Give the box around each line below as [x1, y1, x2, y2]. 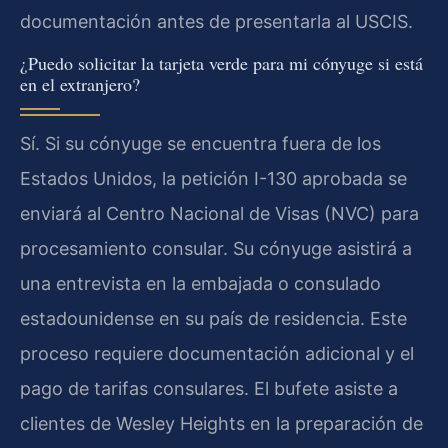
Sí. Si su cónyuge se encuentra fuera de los [20, 133, 381, 155]
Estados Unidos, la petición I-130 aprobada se [20, 168, 407, 190]
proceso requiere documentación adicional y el [20, 343, 414, 365]
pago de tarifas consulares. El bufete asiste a [20, 378, 398, 400]
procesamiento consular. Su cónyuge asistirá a [20, 238, 412, 260]
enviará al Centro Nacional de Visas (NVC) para [20, 203, 419, 225]
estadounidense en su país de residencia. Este [20, 308, 407, 330]
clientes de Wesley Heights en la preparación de [20, 413, 423, 435]
